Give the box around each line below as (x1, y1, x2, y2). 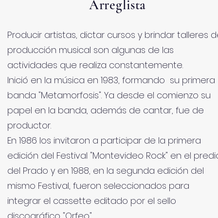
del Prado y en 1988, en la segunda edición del (7, 164, 204, 177)
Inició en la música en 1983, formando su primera (7, 74, 215, 86)
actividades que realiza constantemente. (7, 59, 183, 71)
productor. (7, 119, 51, 131)
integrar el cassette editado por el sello (7, 195, 176, 207)
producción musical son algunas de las (7, 44, 174, 56)
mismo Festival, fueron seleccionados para (7, 180, 189, 192)
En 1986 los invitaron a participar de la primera (7, 134, 201, 146)
